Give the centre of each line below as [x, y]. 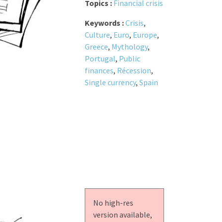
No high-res [113, 203]
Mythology [129, 47]
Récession [134, 71]
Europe [145, 35]
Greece [96, 47]
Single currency [110, 83]
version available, [122, 215]
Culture [97, 35]
